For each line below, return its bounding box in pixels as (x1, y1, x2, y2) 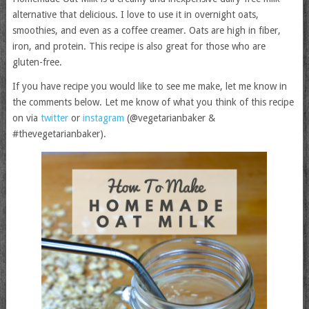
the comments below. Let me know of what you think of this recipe (12, 97, 294, 108)
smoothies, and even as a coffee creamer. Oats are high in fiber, (12, 25, 281, 37)
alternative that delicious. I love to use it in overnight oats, (12, 9, 259, 21)
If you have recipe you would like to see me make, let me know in (12, 81, 287, 92)
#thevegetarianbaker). (12, 128, 106, 140)
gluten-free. (12, 57, 62, 68)
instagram (82, 112, 124, 124)
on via (12, 112, 41, 124)
